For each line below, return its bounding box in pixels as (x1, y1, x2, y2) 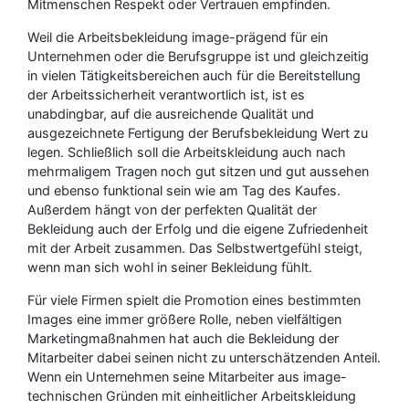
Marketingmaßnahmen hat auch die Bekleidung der (27, 330, 339, 346)
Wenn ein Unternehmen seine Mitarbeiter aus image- (27, 369, 347, 384)
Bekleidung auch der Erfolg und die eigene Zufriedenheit (27, 221, 368, 236)
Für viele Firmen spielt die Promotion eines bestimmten (27, 292, 361, 308)
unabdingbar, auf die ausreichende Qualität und (27, 106, 314, 121)
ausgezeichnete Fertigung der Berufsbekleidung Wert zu (27, 125, 368, 141)
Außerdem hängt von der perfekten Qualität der (27, 202, 317, 217)
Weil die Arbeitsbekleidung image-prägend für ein (27, 29, 328, 45)
